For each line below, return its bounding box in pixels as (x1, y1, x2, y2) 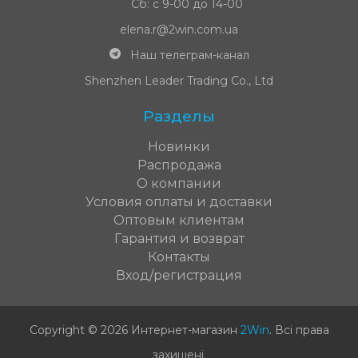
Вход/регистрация (116, 267, 242, 283)
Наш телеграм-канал (129, 47, 249, 62)
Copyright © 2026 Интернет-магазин (29, 322, 241, 337)
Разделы (143, 106, 215, 125)
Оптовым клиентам (113, 212, 245, 228)
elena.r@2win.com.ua (120, 22, 238, 37)
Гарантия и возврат (113, 230, 245, 246)
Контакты (148, 249, 210, 265)
